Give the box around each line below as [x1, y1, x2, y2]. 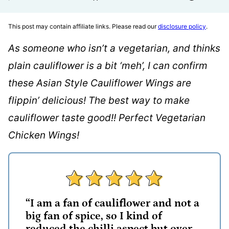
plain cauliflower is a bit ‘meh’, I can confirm [8, 60, 208, 72]
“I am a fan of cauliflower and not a [26, 197, 199, 210]
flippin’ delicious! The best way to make [8, 95, 190, 106]
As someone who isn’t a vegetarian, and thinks [8, 42, 220, 54]
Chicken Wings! [8, 129, 79, 141]
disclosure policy [158, 22, 206, 30]
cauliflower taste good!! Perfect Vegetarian [8, 112, 205, 124]
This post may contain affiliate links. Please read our [8, 22, 158, 30]
